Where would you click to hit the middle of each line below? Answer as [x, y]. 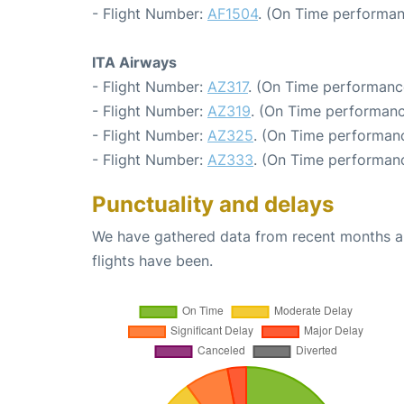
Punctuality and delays [213, 204]
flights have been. [152, 260]
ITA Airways [134, 62]
